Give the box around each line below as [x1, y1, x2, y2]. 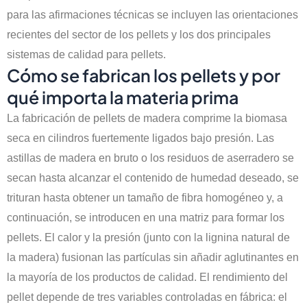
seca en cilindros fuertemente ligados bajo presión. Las [7, 132, 274, 145]
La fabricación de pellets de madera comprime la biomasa [7, 112, 287, 125]
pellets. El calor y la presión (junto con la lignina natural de [7, 232, 290, 244]
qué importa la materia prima [7, 86, 238, 109]
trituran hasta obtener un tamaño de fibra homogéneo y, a [7, 192, 283, 204]
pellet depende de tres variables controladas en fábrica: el [7, 291, 287, 304]
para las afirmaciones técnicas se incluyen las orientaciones [7, 9, 298, 21]
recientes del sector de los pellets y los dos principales [7, 29, 271, 41]
